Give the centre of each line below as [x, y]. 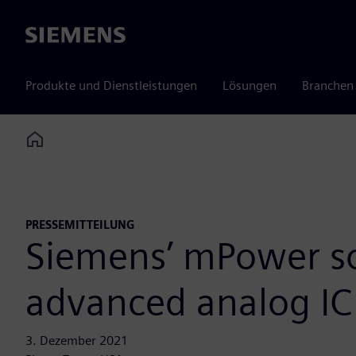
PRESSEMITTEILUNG [80, 225]
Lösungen [250, 85]
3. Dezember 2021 [77, 341]
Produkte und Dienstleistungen [111, 85]
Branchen [328, 85]
